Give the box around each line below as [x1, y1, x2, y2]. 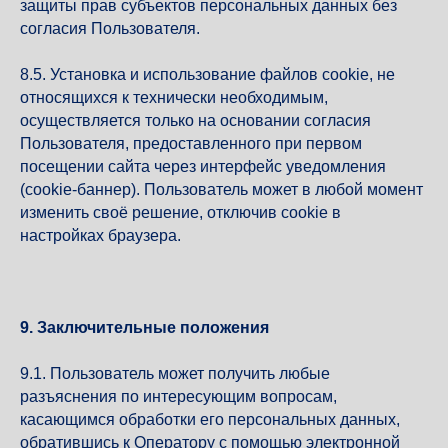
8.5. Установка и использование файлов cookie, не [20, 66, 395, 83]
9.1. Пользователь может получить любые [20, 365, 330, 382]
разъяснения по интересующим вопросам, [20, 388, 337, 405]
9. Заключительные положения [20, 319, 269, 336]
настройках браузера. [20, 227, 181, 244]
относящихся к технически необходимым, [20, 89, 328, 106]
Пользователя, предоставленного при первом [20, 135, 362, 152]
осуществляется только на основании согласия [20, 112, 371, 129]
